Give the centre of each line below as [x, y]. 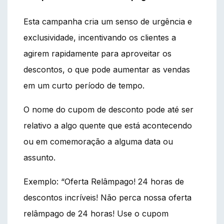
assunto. [39, 157]
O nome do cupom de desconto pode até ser [108, 109]
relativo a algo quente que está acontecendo [108, 125]
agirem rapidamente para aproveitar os [97, 53]
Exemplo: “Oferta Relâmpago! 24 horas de [104, 181]
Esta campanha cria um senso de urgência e [108, 21]
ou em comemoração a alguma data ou [98, 141]
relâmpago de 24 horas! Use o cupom [96, 213]
